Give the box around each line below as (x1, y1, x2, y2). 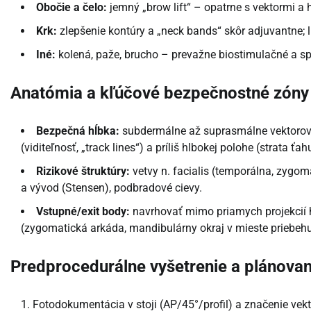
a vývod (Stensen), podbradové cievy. (21, 181, 202, 195)
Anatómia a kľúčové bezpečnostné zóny (10, 83, 309, 103)
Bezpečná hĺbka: (36, 124, 119, 138)
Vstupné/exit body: (36, 205, 130, 219)
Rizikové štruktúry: (36, 165, 130, 178)
